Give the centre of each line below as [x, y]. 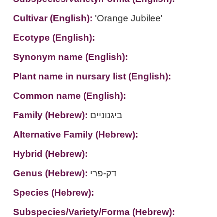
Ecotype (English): [54, 38]
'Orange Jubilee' [129, 18]
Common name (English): [69, 96]
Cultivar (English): [54, 18]
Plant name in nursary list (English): [92, 76]
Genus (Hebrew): [51, 173]
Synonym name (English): [70, 57]
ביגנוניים [106, 115]
